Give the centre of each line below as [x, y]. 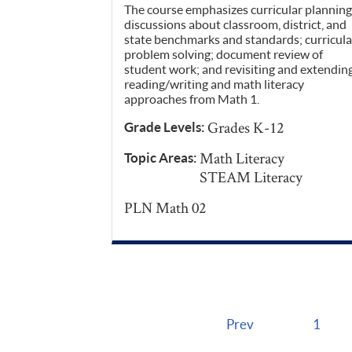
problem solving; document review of [224, 54]
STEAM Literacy [251, 177]
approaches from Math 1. [192, 99]
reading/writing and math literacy [214, 84]
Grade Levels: [166, 127]
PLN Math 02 [165, 208]
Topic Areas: [162, 158]
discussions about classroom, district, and [235, 24]
